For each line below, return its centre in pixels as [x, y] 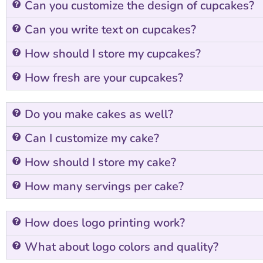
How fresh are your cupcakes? [104, 77]
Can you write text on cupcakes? [110, 29]
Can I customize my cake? [92, 138]
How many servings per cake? [104, 186]
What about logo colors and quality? [122, 247]
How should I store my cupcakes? [113, 53]
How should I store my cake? [100, 162]
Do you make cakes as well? [99, 114]
